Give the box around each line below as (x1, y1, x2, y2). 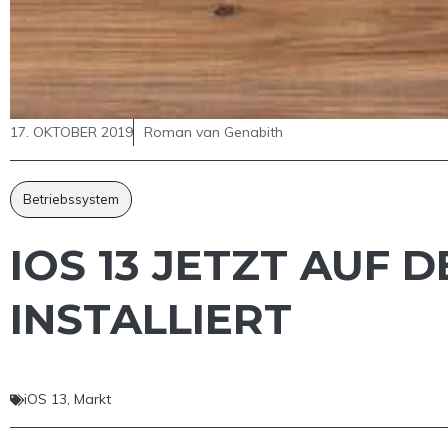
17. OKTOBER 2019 (10, 123, 133, 142)
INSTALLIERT (10, 293, 292, 346)
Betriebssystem (23, 191, 119, 208)
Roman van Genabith (144, 123, 283, 142)
